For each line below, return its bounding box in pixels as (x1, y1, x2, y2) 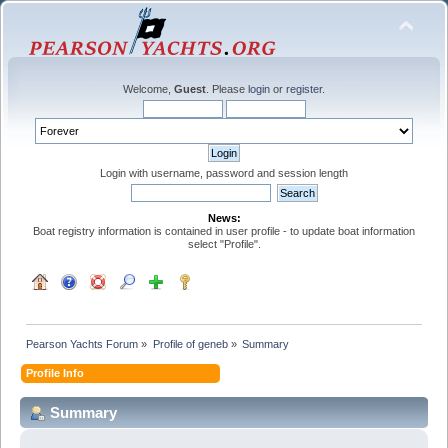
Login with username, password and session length (100, 167, 348, 179)
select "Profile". (187, 238, 261, 250)
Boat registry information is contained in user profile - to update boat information (33, 225, 415, 237)
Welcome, (123, 83, 174, 95)
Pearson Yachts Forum (26, 337, 139, 350)
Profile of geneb (152, 337, 228, 350)
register (286, 83, 322, 95)
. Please (206, 83, 248, 95)
